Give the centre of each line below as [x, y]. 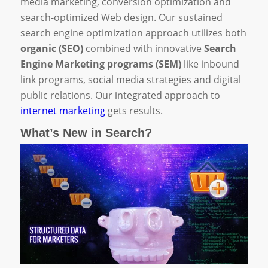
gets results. [134, 110]
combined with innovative [143, 48]
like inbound [210, 64]
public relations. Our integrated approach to [120, 95]
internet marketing [63, 110]
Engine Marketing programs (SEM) [100, 64]
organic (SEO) [51, 48]
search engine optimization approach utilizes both [133, 33]
